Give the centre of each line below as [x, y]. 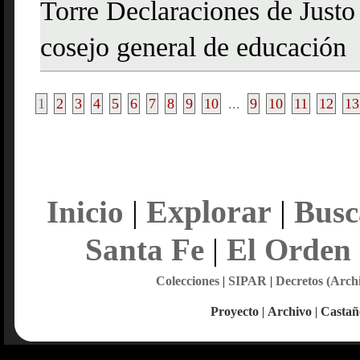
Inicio [85, 212]
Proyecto [235, 311]
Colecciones [187, 281]
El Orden [288, 250]
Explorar [209, 212]
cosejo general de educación [193, 49]
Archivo [290, 311]
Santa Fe [144, 250]
